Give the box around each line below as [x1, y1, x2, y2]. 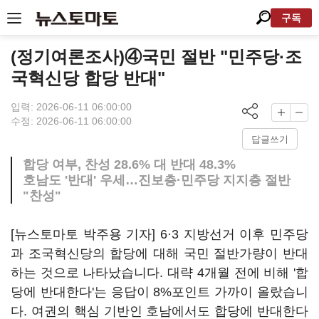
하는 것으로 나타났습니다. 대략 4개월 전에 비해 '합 [11, 266, 308, 280]
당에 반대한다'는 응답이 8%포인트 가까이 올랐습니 [11, 285, 308, 299]
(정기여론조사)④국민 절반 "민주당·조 [11, 47, 302, 66]
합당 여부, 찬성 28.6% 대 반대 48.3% [23, 157, 236, 172]
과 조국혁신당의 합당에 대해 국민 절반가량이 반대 [11, 246, 308, 261]
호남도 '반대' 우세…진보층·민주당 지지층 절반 [23, 173, 291, 187]
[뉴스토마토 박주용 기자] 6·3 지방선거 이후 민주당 [11, 227, 308, 241]
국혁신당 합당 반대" [11, 68, 165, 88]
